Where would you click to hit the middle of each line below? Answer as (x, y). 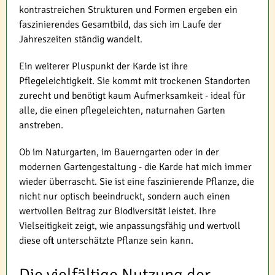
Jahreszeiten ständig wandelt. (81, 39)
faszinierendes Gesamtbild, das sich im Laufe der (120, 24)
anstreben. (41, 125)
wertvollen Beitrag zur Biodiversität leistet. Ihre (118, 211)
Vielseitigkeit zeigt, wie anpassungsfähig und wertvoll (130, 226)
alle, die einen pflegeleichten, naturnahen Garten (122, 110)
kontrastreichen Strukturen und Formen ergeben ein (128, 10)
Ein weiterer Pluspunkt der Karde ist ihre (103, 66)
